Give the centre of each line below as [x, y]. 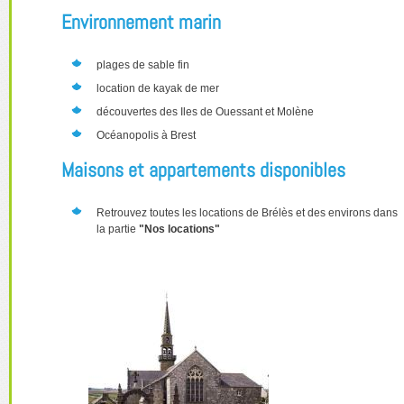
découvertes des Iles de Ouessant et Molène [205, 112]
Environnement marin [141, 22]
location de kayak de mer [158, 88]
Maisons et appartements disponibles [203, 170]
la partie [118, 229]
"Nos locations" [179, 229]
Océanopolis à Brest [146, 135]
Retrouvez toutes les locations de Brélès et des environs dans [247, 213]
